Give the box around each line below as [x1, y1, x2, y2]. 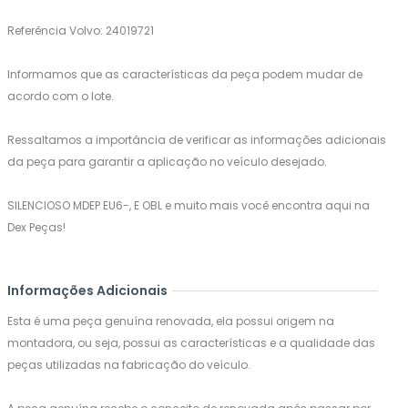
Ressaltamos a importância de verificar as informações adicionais [7, 132, 386, 148]
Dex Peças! [7, 219, 66, 235]
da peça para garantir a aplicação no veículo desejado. [7, 154, 327, 169]
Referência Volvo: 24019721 [7, 23, 154, 38]
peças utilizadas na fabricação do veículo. [7, 357, 250, 372]
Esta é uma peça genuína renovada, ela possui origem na [7, 313, 334, 329]
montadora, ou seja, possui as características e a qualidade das [7, 335, 375, 351]
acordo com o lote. [7, 88, 114, 104]
